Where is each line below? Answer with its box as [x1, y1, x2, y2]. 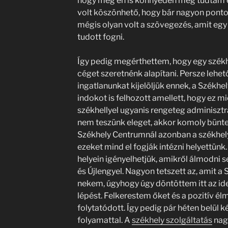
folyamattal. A [77, 215, 132, 225]
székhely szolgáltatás [131, 215, 212, 225]
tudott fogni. [77, 32, 124, 42]
